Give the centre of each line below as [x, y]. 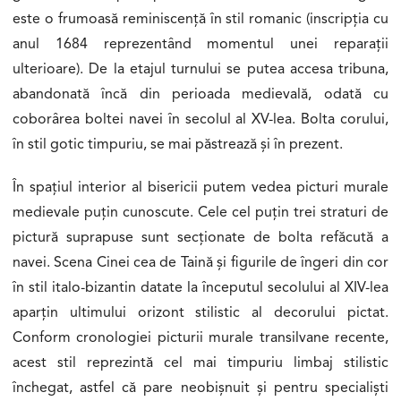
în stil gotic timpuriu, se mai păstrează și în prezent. [178, 145]
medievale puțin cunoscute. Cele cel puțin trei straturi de [200, 213]
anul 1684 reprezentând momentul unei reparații [200, 44]
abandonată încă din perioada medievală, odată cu [200, 94]
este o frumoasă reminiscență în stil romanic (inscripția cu [200, 19]
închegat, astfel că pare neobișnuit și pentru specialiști [200, 388]
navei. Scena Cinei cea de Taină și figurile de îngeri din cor [200, 263]
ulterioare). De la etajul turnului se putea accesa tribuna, [200, 69]
